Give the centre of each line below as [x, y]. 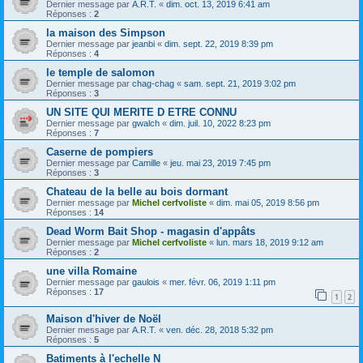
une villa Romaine [92, 271]
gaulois [146, 282]
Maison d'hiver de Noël [104, 318]
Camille [146, 162]
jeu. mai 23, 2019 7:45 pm [220, 162]
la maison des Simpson [106, 32]
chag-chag [153, 83]
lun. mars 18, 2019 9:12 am [270, 242]
